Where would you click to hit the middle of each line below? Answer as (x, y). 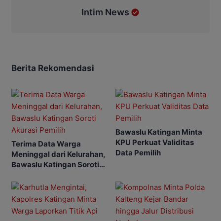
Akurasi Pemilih (39, 175)
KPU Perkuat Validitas (155, 142)
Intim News (105, 12)
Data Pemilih (138, 152)
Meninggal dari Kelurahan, (58, 154)
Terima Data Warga (46, 144)
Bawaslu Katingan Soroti (55, 164)
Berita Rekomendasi (53, 68)
